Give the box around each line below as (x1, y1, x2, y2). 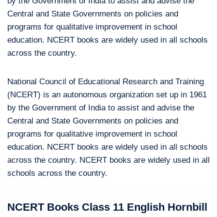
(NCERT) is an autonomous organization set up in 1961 (7, 90, 207, 99)
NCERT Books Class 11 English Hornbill (7, 201, 207, 213)
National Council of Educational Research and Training (7, 77, 204, 86)
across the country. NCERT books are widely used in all (7, 155, 210, 165)
